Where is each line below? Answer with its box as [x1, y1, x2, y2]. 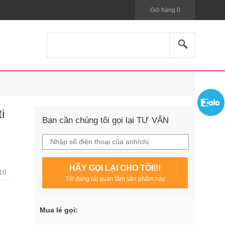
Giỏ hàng [150, 7, 177, 14]
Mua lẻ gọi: [40, 206, 78, 214]
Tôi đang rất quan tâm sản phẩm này [65, 175, 165, 182]
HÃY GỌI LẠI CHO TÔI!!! [69, 164, 161, 172]
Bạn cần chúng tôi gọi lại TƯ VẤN [42, 116, 169, 125]
